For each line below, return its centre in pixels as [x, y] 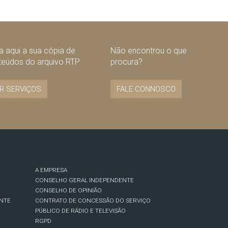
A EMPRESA [51, 170]
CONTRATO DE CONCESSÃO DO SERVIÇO [93, 201]
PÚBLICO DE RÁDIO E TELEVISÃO [81, 211]
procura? [126, 62]
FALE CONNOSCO [146, 89]
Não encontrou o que [148, 51]
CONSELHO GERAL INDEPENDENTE [85, 180]
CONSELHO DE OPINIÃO [69, 191]
